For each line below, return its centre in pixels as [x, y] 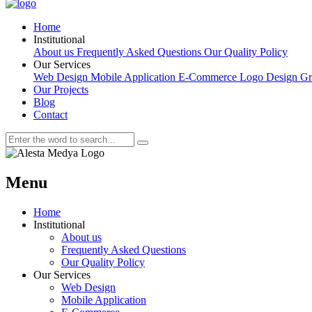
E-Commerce [209, 77]
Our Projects [61, 89]
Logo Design [270, 77]
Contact [50, 115]
